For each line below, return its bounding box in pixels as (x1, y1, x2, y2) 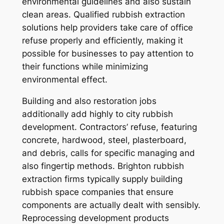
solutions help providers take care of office (21, 22, 193, 32)
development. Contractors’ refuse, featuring (21, 121, 197, 132)
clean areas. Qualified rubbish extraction (21, 9, 185, 19)
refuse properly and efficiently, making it (21, 35, 183, 45)
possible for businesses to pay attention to (21, 48, 193, 58)
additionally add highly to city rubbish (21, 108, 173, 119)
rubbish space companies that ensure (21, 186, 173, 197)
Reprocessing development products (21, 212, 169, 223)
